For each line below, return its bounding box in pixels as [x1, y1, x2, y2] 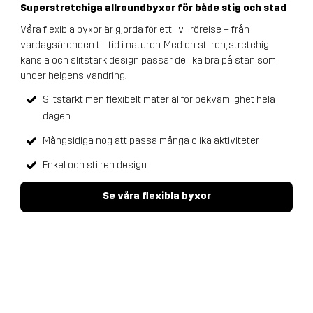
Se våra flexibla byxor [102, 190, 211, 203]
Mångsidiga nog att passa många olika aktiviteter [42, 134, 259, 147]
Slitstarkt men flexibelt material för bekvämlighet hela [42, 93, 275, 105]
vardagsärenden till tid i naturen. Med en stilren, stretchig [20, 38, 269, 51]
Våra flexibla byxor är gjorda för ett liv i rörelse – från [20, 23, 249, 36]
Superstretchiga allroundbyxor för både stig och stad [20, 2, 286, 15]
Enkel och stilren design [42, 159, 147, 172]
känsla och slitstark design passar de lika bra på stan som [20, 54, 276, 66]
